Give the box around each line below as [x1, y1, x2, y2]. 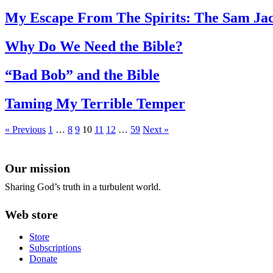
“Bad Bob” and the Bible [5, 66, 160, 83]
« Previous [5, 124, 46, 135]
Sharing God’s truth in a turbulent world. [5, 181, 161, 192]
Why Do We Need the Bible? [5, 38, 183, 55]
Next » [143, 124, 169, 135]
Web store [5, 207, 58, 221]
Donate [29, 253, 57, 264]
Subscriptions [29, 242, 81, 253]
